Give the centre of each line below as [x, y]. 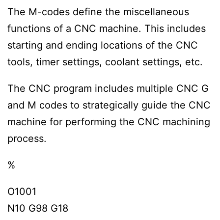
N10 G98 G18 [38, 208]
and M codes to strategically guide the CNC [109, 105]
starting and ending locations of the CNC [103, 45]
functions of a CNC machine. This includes [107, 28]
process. [27, 138]
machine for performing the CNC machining [109, 122]
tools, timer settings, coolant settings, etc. [105, 62]
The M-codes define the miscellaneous [98, 12]
